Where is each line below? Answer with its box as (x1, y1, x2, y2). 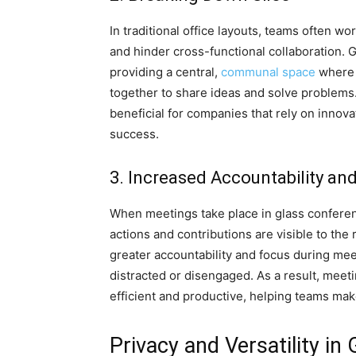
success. (110, 126, 159, 141)
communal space (221, 64, 315, 79)
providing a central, (110, 64, 221, 79)
